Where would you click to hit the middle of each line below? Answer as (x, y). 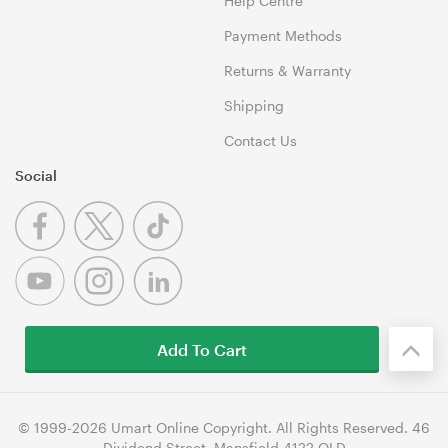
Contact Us (260, 140)
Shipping (254, 105)
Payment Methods (283, 35)
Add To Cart (202, 349)
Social (36, 175)
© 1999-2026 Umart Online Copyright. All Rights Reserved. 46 (224, 427)
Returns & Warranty (287, 70)
